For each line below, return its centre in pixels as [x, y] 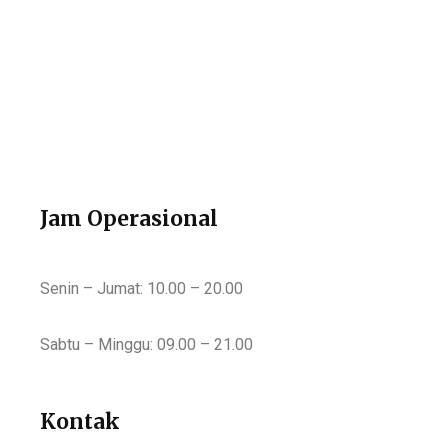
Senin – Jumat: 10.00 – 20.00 [141, 288]
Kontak [80, 421]
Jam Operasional [129, 218]
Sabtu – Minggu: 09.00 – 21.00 [146, 344]
